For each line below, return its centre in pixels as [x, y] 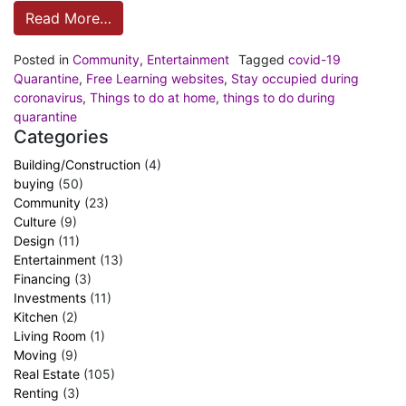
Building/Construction [77, 164]
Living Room [50, 335]
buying [34, 183]
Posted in [43, 59]
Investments [50, 297]
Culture [35, 221]
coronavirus [48, 97]
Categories [61, 136]
